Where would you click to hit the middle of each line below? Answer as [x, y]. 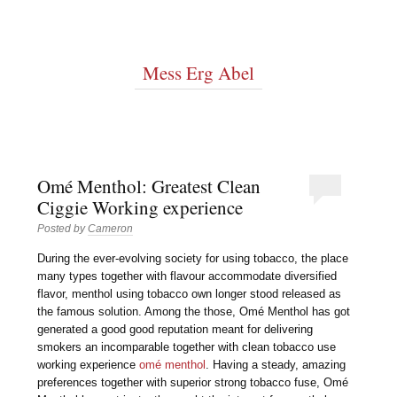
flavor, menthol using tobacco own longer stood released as [190, 293]
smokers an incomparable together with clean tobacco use [187, 346]
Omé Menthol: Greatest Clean [149, 187]
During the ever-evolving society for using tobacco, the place [193, 258]
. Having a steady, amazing [276, 364]
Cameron [111, 229]
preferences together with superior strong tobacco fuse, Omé [193, 382]
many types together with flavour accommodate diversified [187, 276]
